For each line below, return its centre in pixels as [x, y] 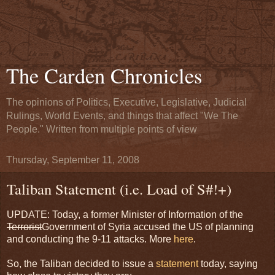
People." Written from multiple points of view [102, 129]
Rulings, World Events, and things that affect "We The [122, 116]
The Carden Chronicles [104, 76]
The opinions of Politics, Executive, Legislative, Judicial [126, 102]
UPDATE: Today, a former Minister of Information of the [125, 214]
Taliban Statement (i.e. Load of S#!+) [119, 189]
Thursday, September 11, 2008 [73, 160]
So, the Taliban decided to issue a [81, 263]
